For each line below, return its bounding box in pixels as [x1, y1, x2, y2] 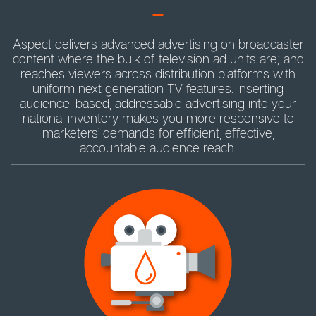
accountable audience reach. [80, 139, 236, 155]
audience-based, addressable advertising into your [20, 95, 296, 111]
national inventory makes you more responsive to [22, 109, 294, 126]
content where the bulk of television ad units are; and [12, 50, 304, 66]
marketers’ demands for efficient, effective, [42, 124, 274, 140]
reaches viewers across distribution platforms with [20, 65, 296, 81]
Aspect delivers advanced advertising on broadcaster [12, 35, 304, 51]
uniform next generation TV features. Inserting [32, 80, 284, 96]
